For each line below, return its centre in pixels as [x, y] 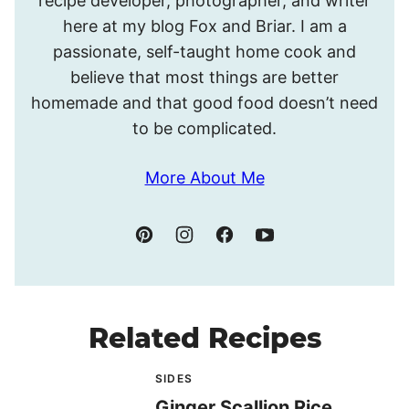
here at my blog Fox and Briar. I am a [204, 26]
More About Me [204, 177]
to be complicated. [204, 128]
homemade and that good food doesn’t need [204, 102]
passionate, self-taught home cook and [204, 51]
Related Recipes [204, 338]
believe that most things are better [204, 77]
